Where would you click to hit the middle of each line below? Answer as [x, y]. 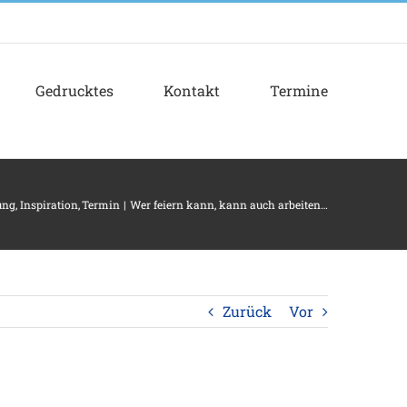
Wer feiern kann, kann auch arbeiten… [229, 204]
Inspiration [49, 204]
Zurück [247, 311]
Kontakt [192, 90]
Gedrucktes [74, 90]
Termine [299, 90]
